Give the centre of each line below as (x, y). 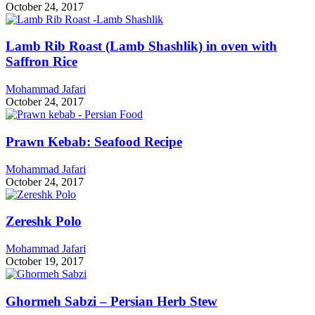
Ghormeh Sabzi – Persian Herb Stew (111, 301)
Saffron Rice (41, 62)
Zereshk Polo (44, 221)
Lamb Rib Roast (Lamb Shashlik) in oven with (141, 46)
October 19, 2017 (45, 261)
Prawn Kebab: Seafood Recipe (94, 141)
